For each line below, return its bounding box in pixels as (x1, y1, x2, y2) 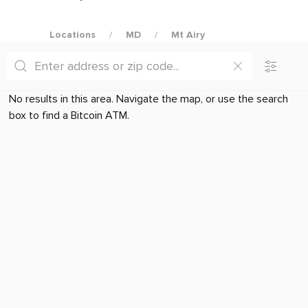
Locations (49, 29, 96, 41)
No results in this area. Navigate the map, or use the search (8, 92, 288, 106)
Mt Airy (171, 29, 205, 41)
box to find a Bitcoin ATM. (8, 109, 129, 122)
